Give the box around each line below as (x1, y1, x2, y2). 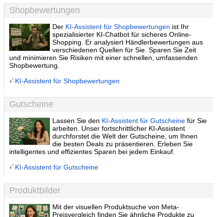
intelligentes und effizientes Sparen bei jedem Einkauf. (9, 148, 175, 155)
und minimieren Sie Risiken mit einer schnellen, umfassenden (9, 54, 198, 62)
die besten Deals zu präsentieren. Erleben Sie (52, 140, 193, 148)
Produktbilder (9, 186, 61, 195)
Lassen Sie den (52, 117, 102, 124)
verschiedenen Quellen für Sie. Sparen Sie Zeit (52, 46, 197, 54)
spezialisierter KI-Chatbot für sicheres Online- (52, 31, 192, 38)
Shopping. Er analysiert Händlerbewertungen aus (52, 38, 203, 46)
